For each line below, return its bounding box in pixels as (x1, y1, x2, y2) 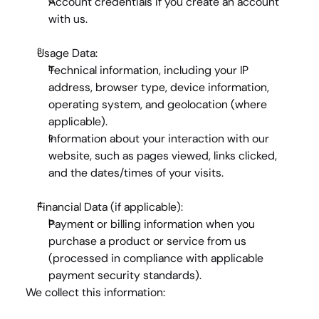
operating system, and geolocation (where (48, 97, 267, 112)
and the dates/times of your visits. (48, 165, 224, 180)
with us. (48, 11, 88, 26)
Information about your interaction (48, 131, 224, 146)
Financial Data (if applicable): (37, 199, 183, 214)
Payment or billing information (48, 216, 203, 231)
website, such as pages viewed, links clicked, (48, 148, 277, 163)
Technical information (48, 63, 159, 78)
